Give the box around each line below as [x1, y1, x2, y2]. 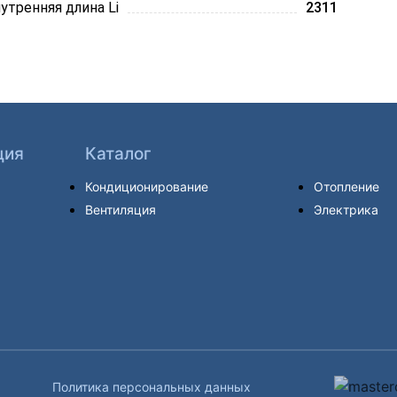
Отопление [314, 179, 379, 194]
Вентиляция [85, 202, 156, 217]
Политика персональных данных [51, 378, 251, 394]
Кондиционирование [85, 179, 208, 194]
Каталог [85, 144, 152, 164]
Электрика [314, 202, 378, 217]
